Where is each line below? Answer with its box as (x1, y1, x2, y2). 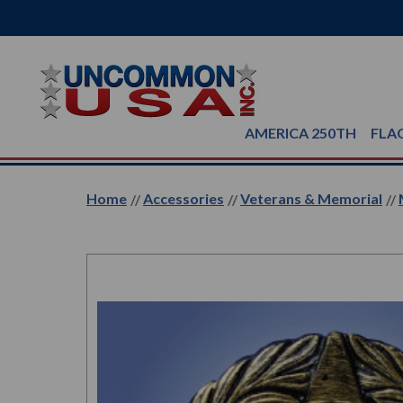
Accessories (143, 190, 224, 207)
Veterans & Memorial (240, 190, 382, 207)
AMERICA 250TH (245, 124, 356, 141)
